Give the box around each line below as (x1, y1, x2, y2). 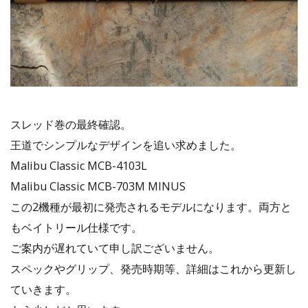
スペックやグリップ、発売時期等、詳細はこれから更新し (10, 261, 296, 277)
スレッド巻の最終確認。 (10, 117, 131, 133)
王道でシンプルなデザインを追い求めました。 (10, 137, 241, 153)
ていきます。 (10, 282, 76, 298)
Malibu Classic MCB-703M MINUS (10, 179, 186, 195)
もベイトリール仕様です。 (10, 220, 142, 236)
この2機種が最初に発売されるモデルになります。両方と (10, 199, 291, 215)
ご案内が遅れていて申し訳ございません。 (10, 241, 219, 256)
